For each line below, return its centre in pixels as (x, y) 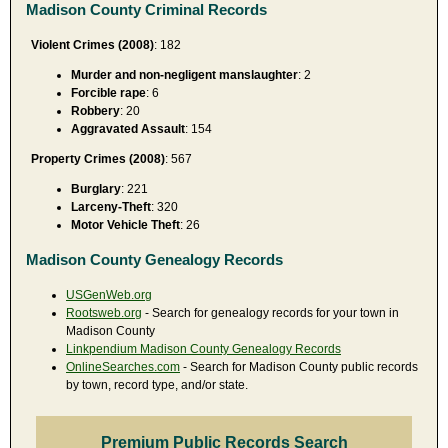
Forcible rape (108, 92)
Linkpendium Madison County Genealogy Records (203, 348)
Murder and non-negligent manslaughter (184, 74)
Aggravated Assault (128, 128)
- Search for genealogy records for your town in (270, 312)
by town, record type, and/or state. (157, 384)
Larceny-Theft (111, 206)
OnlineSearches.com (123, 366)
